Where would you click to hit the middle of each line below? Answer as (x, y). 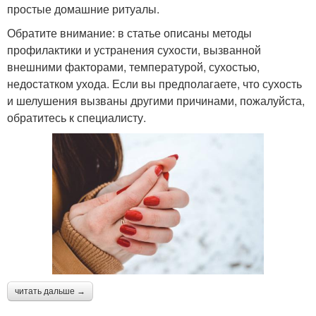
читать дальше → (50, 291)
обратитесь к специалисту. (77, 118)
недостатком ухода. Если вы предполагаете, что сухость (154, 84)
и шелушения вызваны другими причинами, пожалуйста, (156, 101)
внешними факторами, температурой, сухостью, (133, 67)
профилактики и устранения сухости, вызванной (134, 50)
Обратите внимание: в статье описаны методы (129, 33)
